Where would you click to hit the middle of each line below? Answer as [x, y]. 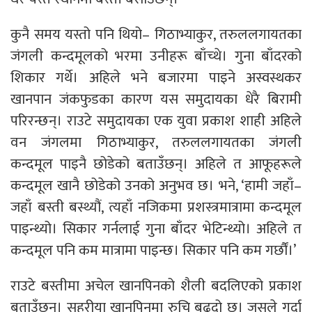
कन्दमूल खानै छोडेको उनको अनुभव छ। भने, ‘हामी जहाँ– [156, 186]
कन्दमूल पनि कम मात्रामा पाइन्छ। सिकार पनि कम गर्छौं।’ [155, 250]
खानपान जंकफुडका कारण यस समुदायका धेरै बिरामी [156, 99]
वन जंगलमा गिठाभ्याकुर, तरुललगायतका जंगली [156, 142]
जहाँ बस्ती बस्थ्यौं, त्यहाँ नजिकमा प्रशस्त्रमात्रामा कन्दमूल [156, 207]
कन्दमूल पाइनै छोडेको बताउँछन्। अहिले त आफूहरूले [156, 164]
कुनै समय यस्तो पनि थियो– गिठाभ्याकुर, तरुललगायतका [156, 34]
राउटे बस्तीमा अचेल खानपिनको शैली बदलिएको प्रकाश [156, 286]
